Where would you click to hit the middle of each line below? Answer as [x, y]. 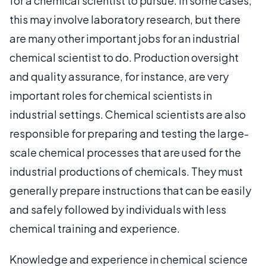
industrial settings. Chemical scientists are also [128, 114]
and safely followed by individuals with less [118, 209]
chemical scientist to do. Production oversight [124, 57]
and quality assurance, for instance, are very [119, 76]
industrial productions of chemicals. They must [126, 171]
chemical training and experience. [95, 228]
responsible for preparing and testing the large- [129, 133]
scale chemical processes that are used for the [125, 152]
